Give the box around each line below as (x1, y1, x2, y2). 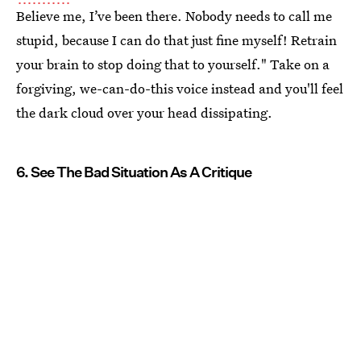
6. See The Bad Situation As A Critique (16, 164, 251, 180)
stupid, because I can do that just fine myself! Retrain (16, 31, 337, 49)
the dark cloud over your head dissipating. (16, 103, 272, 122)
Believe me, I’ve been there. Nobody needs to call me (16, 6, 332, 25)
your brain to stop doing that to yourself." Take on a (16, 55, 330, 73)
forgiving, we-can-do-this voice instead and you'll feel (16, 79, 343, 98)
